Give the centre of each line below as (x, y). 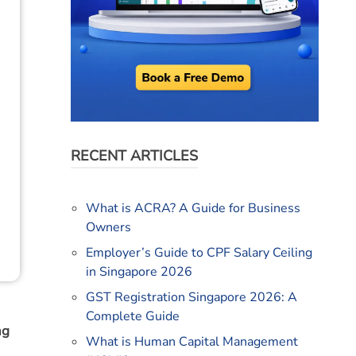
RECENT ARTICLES (134, 156)
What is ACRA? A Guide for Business (193, 209)
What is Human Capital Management (192, 342)
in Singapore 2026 (139, 272)
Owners (108, 228)
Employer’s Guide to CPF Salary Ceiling (199, 253)
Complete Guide (132, 317)
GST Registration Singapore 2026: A (191, 298)
